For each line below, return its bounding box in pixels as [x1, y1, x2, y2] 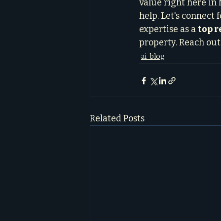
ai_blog [141, 52, 164, 61]
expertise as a [139, 24, 198, 35]
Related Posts [90, 113, 145, 124]
